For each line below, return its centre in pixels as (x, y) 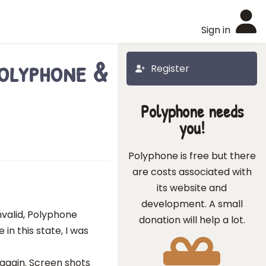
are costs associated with (192, 172)
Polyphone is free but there (192, 156)
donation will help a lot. (192, 220)
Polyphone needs (192, 111)
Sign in (216, 30)
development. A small (192, 204)
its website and (192, 188)
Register (170, 69)
